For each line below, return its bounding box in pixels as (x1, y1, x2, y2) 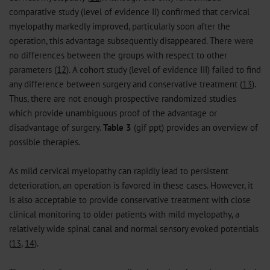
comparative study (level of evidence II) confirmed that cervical (9, 5, 250, 17)
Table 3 (103, 121, 131, 133)
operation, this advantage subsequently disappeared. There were (9, 34, 254, 46)
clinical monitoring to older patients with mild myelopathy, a (9, 208, 239, 220)
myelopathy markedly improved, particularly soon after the (9, 20, 230, 32)
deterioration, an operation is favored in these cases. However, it (9, 179, 253, 191)
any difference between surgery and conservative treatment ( (9, 78, 242, 90)
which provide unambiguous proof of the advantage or (9, 107, 217, 119)
